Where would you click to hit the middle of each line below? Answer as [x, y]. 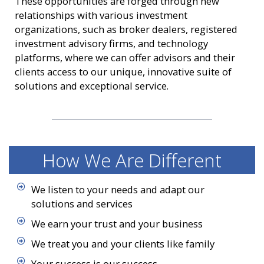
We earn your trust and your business [117, 224]
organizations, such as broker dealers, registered [126, 29]
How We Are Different [132, 160]
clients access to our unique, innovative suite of [123, 71]
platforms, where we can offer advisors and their [125, 57]
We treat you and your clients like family [123, 244]
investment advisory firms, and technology [111, 43]
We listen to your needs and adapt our [118, 190]
